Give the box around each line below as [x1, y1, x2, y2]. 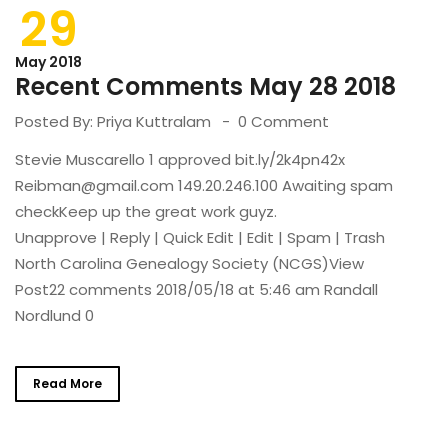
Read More [33, 375, 102, 392]
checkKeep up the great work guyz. [15, 201, 277, 222]
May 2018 [15, 52, 82, 72]
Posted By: [15, 111, 97, 132]
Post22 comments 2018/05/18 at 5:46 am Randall [15, 279, 378, 300]
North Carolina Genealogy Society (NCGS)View [15, 253, 364, 274]
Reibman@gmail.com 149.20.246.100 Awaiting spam [15, 175, 393, 196]
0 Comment [238, 111, 329, 132]
